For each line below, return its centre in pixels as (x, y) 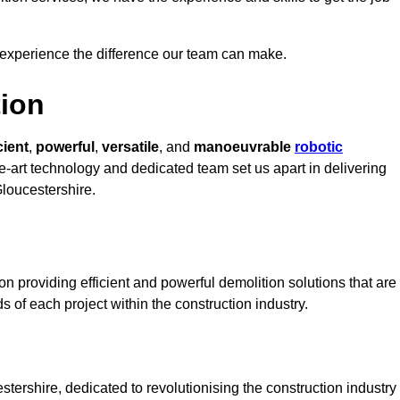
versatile (130, 147)
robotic (319, 147)
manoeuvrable (244, 147)
